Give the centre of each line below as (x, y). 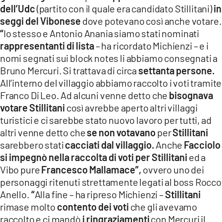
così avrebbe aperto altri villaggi (132, 107)
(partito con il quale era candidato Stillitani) (124, 8)
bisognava (191, 95)
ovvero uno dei (173, 169)
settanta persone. (176, 70)
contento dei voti (93, 206)
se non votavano (121, 132)
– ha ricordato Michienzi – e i (151, 45)
